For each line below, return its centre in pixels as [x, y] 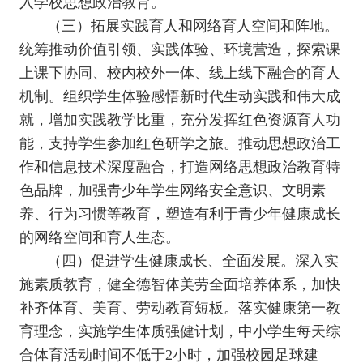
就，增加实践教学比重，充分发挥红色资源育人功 [180, 120]
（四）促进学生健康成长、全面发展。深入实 [193, 261]
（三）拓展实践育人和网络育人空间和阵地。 [193, 26]
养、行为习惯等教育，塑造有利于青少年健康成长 [180, 214]
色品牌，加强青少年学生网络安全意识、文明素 [173, 190]
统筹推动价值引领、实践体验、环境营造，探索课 [180, 49]
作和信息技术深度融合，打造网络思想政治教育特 [180, 167]
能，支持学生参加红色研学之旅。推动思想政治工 [180, 143]
